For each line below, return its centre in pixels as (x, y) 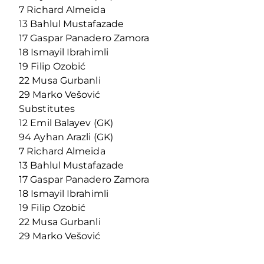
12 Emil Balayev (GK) (66, 123)
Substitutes (47, 108)
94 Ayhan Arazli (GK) (66, 137)
